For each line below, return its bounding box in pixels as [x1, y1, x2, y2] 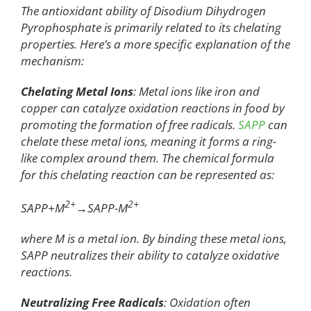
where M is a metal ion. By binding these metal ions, [21, 230, 287, 246]
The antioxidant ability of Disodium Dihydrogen [21, 3, 266, 19]
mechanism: [21, 53, 84, 69]
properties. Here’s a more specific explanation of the [21, 36, 290, 53]
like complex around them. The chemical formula [21, 150, 274, 167]
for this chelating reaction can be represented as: [21, 167, 274, 183]
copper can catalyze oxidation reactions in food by [21, 100, 285, 117]
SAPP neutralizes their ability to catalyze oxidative [21, 246, 279, 263]
